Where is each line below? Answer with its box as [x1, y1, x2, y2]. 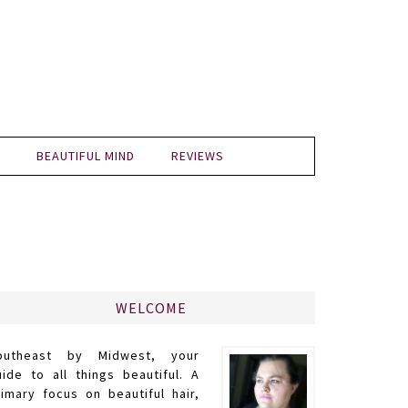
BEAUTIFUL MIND [36, 148, 135, 164]
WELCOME [116, 299, 187, 317]
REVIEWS [171, 148, 224, 164]
